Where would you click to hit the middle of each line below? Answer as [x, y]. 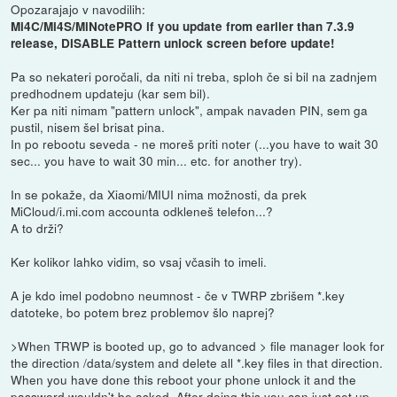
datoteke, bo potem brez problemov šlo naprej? [143, 311]
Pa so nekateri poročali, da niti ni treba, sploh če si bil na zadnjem [194, 76]
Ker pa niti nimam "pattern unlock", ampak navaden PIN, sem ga [190, 109]
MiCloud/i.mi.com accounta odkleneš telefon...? [142, 210]
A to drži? [38, 227]
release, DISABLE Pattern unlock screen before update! [173, 43]
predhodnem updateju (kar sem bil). [111, 93]
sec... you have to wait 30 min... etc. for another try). [157, 160]
